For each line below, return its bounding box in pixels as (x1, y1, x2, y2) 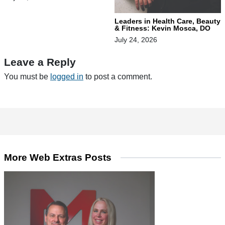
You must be (4, 72, 50, 81)
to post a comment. (83, 72, 152, 81)
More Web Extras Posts (4, 152, 111, 163)
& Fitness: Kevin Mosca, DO (115, 24, 210, 33)
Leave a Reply (4, 56, 76, 68)
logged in (50, 72, 83, 81)
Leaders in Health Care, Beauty (115, 17, 220, 26)
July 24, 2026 (115, 36, 157, 44)
